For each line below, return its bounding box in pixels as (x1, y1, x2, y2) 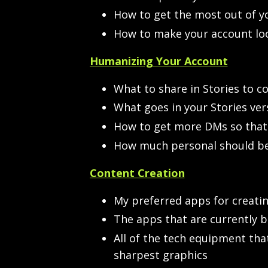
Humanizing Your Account (89, 53, 228, 68)
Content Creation (89, 165, 185, 180)
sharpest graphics (113, 247, 208, 262)
